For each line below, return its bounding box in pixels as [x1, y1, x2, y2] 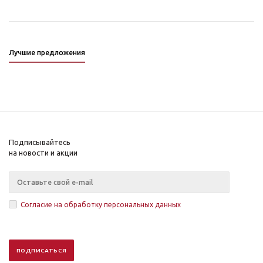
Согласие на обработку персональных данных [21, 200, 181, 208]
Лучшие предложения [9, 48, 85, 56]
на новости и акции [9, 148, 77, 157]
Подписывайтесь [9, 137, 70, 146]
